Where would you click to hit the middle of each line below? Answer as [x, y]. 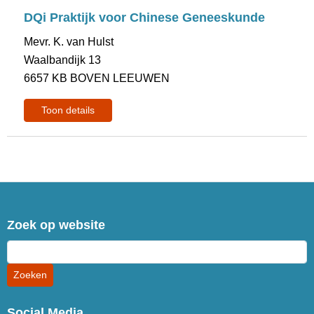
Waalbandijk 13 [63, 60]
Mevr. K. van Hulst [69, 42]
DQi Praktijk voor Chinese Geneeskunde [145, 18]
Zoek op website [56, 225]
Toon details [68, 110]
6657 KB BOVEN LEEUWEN [97, 78]
